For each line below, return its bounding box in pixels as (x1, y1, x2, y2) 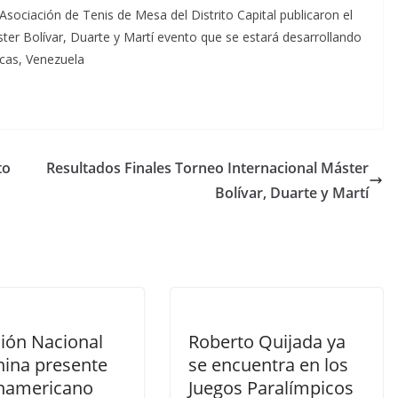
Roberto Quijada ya (188, 330, 346, 354)
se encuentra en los (188, 353, 348, 377)
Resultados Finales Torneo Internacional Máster (46, 158, 369, 178)
